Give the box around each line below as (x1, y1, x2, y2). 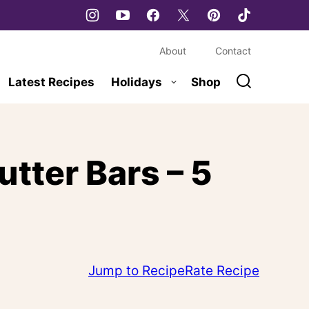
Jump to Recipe (88, 262, 185, 279)
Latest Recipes (8, 74, 94, 89)
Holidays (111, 74, 162, 89)
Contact (215, 44, 251, 57)
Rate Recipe (185, 262, 259, 279)
